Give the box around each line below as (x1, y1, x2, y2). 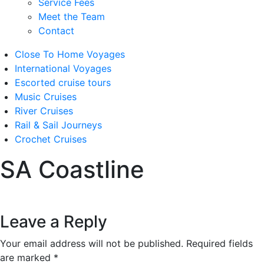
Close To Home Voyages (15, 48, 125, 60)
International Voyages (15, 62, 111, 74)
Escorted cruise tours (15, 77, 111, 88)
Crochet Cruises (15, 133, 87, 145)
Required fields (186, 237, 253, 249)
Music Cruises (15, 91, 77, 103)
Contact (38, 25, 74, 37)
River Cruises (15, 105, 73, 117)
